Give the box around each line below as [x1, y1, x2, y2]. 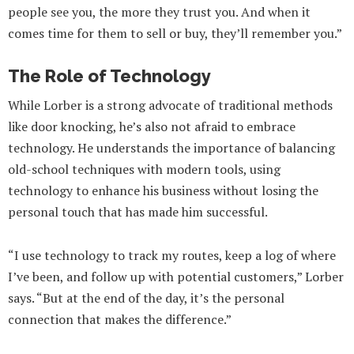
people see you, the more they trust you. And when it [8, 3, 311, 21]
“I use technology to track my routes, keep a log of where [8, 246, 336, 264]
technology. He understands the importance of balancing [8, 139, 335, 157]
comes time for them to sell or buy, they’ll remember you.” [8, 24, 342, 43]
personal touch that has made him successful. [8, 203, 268, 221]
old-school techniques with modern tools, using [8, 160, 281, 179]
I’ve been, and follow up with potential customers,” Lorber [8, 267, 344, 285]
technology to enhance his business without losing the [8, 182, 318, 200]
